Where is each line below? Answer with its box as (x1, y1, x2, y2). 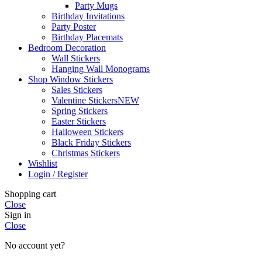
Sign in (5, 209, 31, 220)
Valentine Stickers (51, 95, 118, 105)
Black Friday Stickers (51, 137, 131, 147)
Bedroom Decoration (28, 42, 106, 53)
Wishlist (28, 158, 57, 168)
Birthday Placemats (51, 32, 123, 42)
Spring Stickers (51, 105, 108, 116)
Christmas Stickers (51, 147, 120, 158)
